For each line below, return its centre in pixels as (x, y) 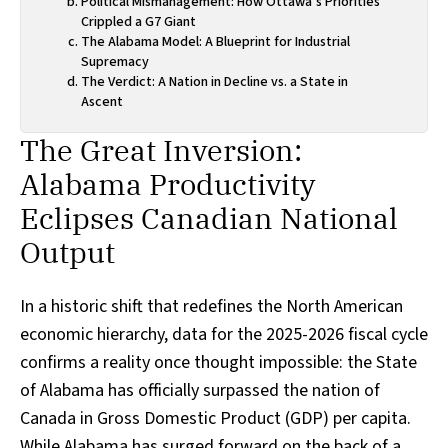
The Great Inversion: (161, 149)
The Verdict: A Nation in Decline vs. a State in (214, 81)
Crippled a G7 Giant (138, 21)
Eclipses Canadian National (209, 217)
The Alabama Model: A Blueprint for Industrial (215, 41)
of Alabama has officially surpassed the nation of (200, 390)
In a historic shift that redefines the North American (211, 306)
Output (67, 251)
